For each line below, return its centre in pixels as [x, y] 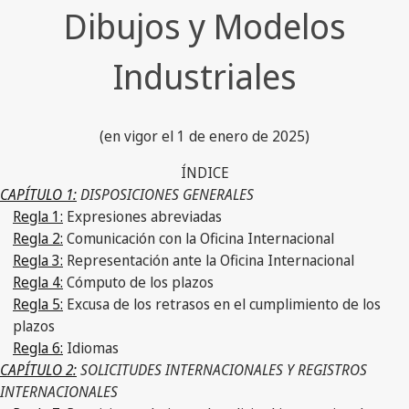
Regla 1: [38, 216]
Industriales [204, 76]
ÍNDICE [204, 172]
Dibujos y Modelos [204, 26]
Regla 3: [38, 260]
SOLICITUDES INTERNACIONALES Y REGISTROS [222, 369]
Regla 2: [38, 238]
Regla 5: [38, 304]
